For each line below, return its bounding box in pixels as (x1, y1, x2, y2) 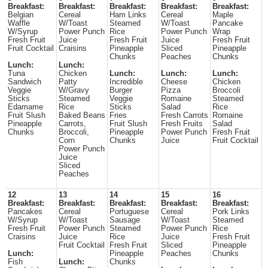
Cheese (161, 78, 187, 86)
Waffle (8, 19, 30, 28)
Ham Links (109, 11, 147, 19)
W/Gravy (59, 86, 89, 95)
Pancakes (8, 208, 42, 216)
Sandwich (8, 78, 41, 86)
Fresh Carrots (161, 111, 208, 120)
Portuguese (109, 208, 149, 216)
